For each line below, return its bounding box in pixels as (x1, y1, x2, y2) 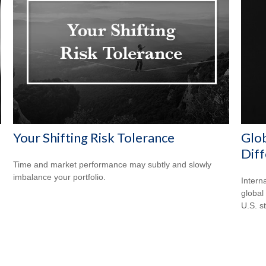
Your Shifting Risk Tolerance (13, 129, 175, 146)
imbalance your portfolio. (13, 172, 106, 182)
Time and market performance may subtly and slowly (13, 160, 212, 170)
